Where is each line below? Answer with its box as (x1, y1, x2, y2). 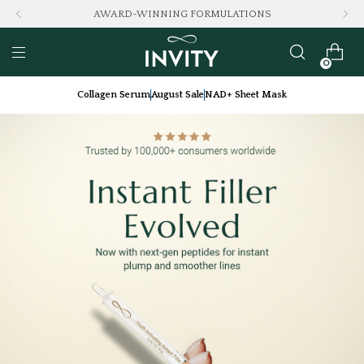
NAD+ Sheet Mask (205, 89, 287, 100)
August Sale (151, 89, 204, 100)
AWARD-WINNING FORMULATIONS (93, 8, 271, 19)
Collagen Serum (77, 89, 150, 100)
